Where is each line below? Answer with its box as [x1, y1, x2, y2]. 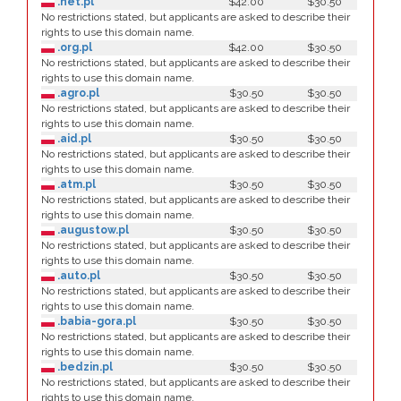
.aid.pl [55, 132, 91, 145]
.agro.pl [55, 87, 99, 99]
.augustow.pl [55, 224, 129, 236]
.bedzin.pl [55, 361, 113, 373]
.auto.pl [55, 269, 100, 282]
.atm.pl [55, 178, 96, 191]
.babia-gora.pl [55, 315, 136, 328]
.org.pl [55, 41, 92, 54]
